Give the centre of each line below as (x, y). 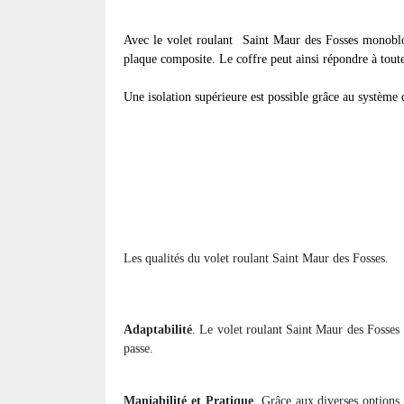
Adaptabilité (158, 330)
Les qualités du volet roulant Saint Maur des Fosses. (256, 259)
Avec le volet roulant (181, 41)
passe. (138, 349)
